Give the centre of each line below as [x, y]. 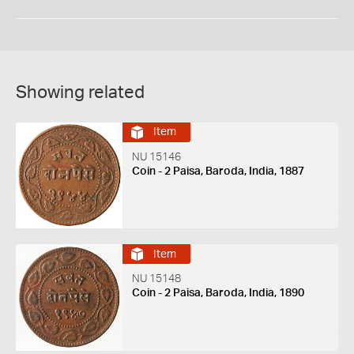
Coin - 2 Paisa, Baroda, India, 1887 [218, 171]
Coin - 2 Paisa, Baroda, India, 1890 [218, 294]
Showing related [80, 92]
